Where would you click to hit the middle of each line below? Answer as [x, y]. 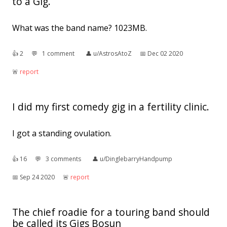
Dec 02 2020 [165, 53]
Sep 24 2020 [37, 177]
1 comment [58, 53]
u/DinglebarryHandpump [136, 159]
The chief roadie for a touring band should [111, 212]
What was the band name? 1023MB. [80, 28]
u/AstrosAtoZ [112, 53]
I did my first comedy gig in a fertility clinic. [111, 106]
